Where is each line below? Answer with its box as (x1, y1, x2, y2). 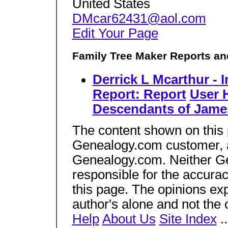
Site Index (159, 212, 217, 226)
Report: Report (92, 87, 186, 101)
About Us (102, 212, 156, 226)
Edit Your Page (72, 26, 158, 40)
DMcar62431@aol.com (72, 11, 206, 25)
